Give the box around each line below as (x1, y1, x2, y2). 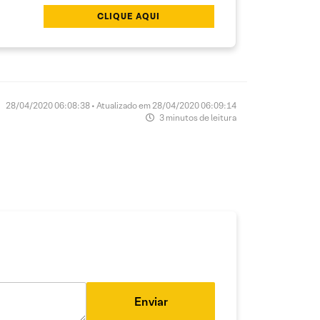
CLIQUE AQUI (97, 11, 161, 21)
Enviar (134, 294, 168, 309)
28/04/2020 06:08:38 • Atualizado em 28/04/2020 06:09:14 (6, 100, 236, 111)
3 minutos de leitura (158, 112, 236, 123)
